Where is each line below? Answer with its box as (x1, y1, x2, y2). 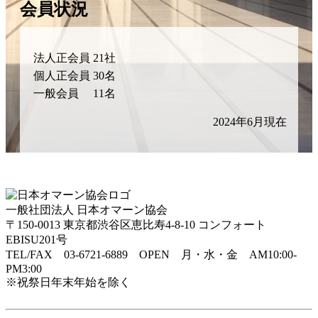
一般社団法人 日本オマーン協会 (6, 204, 168, 216)
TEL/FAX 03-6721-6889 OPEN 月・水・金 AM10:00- (6, 248, 297, 261)
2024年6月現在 (213, 116, 287, 128)
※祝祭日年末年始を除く (6, 276, 131, 289)
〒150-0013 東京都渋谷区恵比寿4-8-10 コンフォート (6, 219, 266, 231)
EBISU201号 (6, 234, 67, 246)
